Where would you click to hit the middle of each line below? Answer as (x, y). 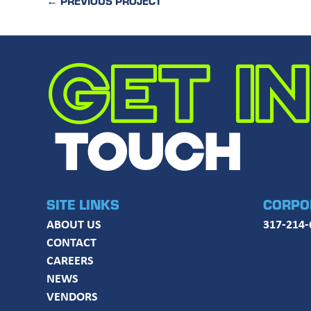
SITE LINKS (83, 204)
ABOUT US (74, 224)
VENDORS (73, 296)
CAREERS (70, 260)
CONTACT (72, 242)
